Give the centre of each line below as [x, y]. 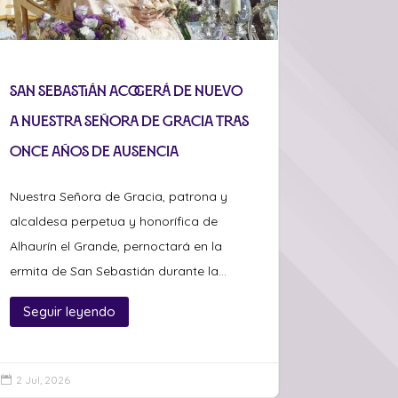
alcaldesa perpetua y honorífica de [114, 221]
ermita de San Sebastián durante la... [119, 271]
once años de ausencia [95, 151]
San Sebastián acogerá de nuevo [127, 90]
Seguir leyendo [70, 311]
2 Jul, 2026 [44, 379]
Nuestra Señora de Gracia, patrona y [119, 196]
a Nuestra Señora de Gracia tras [130, 120]
